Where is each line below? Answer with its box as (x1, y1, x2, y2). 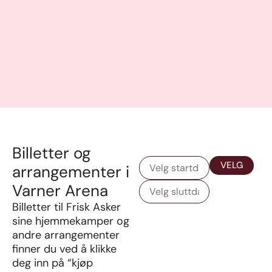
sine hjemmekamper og (12, 213, 129, 228)
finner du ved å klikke (12, 241, 117, 256)
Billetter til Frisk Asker (12, 199, 121, 214)
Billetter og (12, 142, 91, 163)
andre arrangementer (12, 227, 120, 242)
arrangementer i (12, 161, 129, 182)
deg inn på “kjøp (12, 255, 93, 270)
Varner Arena (12, 180, 108, 201)
